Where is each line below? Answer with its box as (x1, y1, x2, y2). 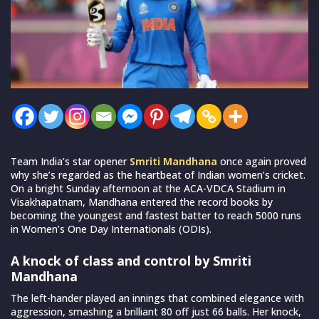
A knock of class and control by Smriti (11, 251, 251, 269)
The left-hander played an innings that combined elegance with (11, 291, 304, 305)
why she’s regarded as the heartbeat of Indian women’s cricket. (11, 167, 305, 182)
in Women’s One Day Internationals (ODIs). (11, 221, 211, 236)
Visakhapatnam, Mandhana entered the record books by (11, 194, 273, 209)
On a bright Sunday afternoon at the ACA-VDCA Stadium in (11, 181, 286, 195)
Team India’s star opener (11, 154, 130, 168)
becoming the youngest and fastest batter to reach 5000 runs (11, 208, 301, 222)
